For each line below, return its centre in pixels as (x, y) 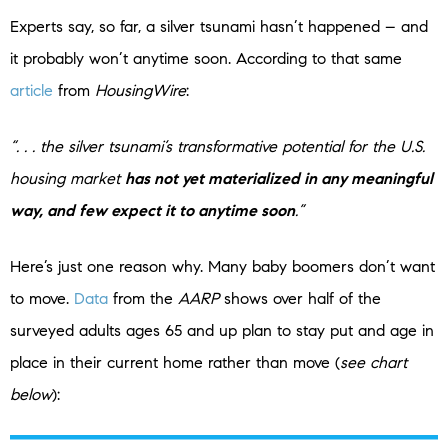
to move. (39, 298)
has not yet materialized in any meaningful (279, 178)
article (31, 90)
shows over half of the (300, 298)
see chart (373, 362)
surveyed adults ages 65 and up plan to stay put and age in (222, 330)
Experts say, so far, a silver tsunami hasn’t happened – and (219, 26)
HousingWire (140, 90)
